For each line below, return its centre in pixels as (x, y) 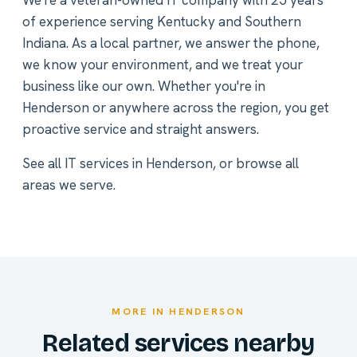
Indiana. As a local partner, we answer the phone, (171, 43)
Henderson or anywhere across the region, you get (176, 108)
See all (43, 164)
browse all (267, 164)
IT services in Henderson (139, 164)
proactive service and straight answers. (141, 129)
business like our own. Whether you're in (144, 86)
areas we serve (68, 185)
